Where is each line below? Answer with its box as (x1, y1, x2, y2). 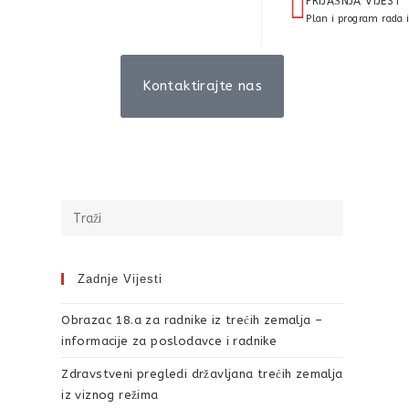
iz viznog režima (61, 388, 159, 402)
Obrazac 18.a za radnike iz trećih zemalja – (61, 313, 323, 327)
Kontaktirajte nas (142, 78, 262, 94)
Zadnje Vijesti (78, 272, 163, 286)
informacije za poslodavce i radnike (61, 334, 278, 348)
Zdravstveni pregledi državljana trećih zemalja (61, 367, 343, 381)
